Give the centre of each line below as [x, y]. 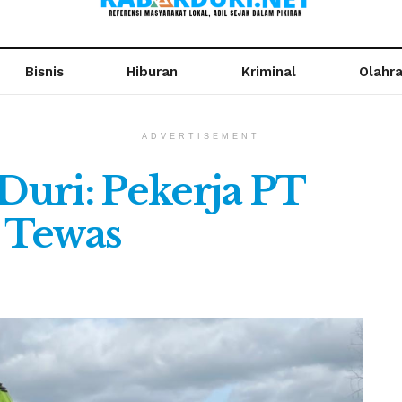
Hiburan [153, 72]
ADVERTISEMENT [201, 136]
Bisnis [45, 72]
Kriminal [268, 72]
